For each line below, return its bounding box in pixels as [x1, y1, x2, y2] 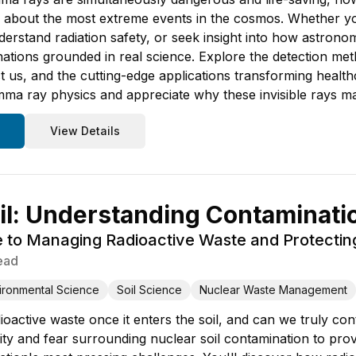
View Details [50, 124, 120, 137]
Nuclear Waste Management [199, 283, 347, 296]
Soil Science [117, 283, 182, 296]
